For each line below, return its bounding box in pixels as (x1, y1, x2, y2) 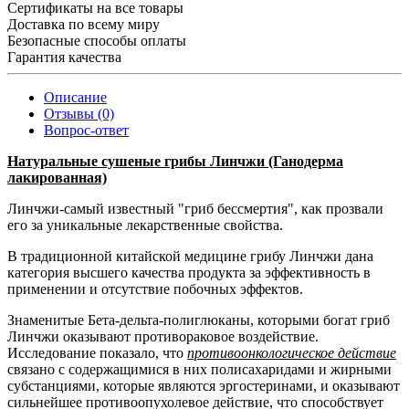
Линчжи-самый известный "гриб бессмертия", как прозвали (7, 200, 383, 216)
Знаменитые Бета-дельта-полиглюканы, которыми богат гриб (7, 311, 390, 328)
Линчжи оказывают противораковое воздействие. (7, 328, 319, 344)
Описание (44, 89, 107, 105)
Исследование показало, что (7, 344, 187, 361)
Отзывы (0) (44, 105, 114, 121)
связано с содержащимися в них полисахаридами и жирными (7, 361, 392, 377)
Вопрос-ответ (44, 121, 129, 138)
